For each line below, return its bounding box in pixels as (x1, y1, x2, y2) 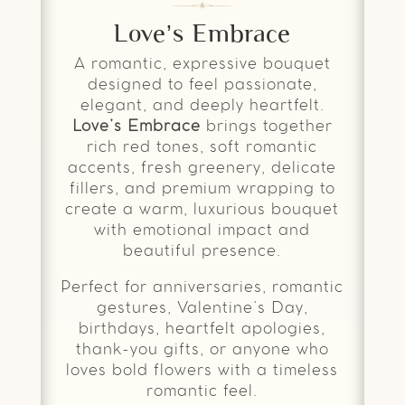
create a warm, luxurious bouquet (65, 202, 340, 217)
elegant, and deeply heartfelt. (80, 98, 325, 113)
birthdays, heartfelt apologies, (79, 321, 326, 336)
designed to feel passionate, (87, 77, 317, 92)
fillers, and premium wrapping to (69, 181, 335, 196)
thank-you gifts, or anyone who (75, 342, 329, 357)
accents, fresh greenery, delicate (68, 160, 337, 175)
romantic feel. (146, 383, 259, 399)
